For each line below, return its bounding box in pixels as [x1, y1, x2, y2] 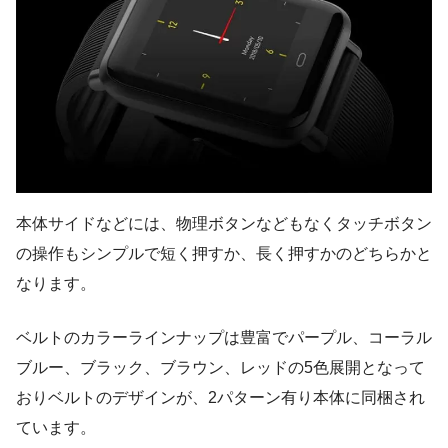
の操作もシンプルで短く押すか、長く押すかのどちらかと [16, 244, 432, 262]
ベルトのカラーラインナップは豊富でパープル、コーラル [16, 328, 432, 346]
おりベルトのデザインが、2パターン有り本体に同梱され [16, 388, 425, 406]
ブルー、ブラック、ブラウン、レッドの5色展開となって [16, 358, 425, 376]
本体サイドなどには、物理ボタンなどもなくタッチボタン [16, 214, 432, 232]
